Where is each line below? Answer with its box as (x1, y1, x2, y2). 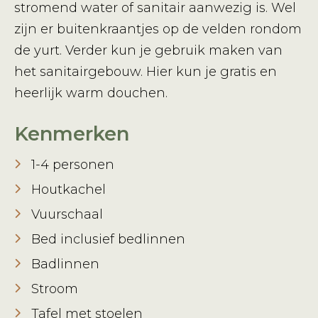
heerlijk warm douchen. (14, 85, 168, 102)
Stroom (31, 281, 78, 297)
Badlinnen (31, 256, 103, 273)
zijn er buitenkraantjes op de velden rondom (14, 21, 302, 38)
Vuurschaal (31, 207, 103, 223)
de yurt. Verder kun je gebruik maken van (14, 43, 283, 59)
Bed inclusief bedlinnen (31, 231, 185, 248)
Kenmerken (14, 122, 129, 146)
